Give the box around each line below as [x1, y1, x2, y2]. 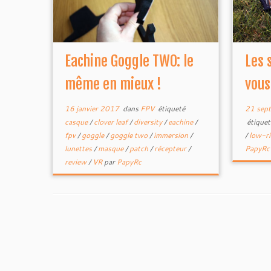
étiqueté [156, 103, 186, 114]
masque [98, 143, 126, 154]
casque [65, 117, 90, 127]
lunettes [65, 143, 94, 154]
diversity [134, 117, 165, 127]
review [65, 157, 89, 167]
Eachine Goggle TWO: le [65, 52, 194, 70]
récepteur [154, 143, 189, 154]
